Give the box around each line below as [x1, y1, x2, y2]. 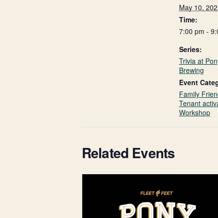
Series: [179, 44, 202, 54]
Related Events [82, 142, 175, 163]
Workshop [179, 107, 210, 117]
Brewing [179, 65, 204, 75]
